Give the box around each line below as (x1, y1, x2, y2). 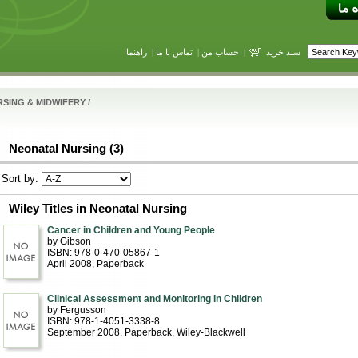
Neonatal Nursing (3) (8, 141, 124, 155)
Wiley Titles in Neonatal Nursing (8, 201, 187, 215)
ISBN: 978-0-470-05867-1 (46, 247, 160, 258)
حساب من (201, 46, 239, 57)
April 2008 (46, 258, 92, 269)
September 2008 (46, 327, 120, 338)
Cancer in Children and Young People (46, 225, 215, 236)
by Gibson (46, 236, 91, 247)
